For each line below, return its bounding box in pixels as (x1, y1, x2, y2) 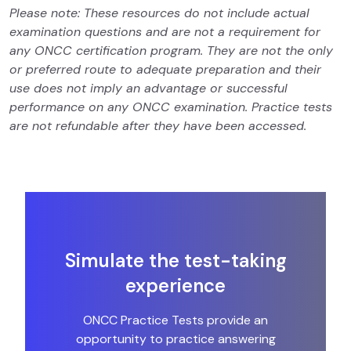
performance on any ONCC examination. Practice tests (9, 99, 332, 116)
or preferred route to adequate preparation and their (9, 61, 321, 78)
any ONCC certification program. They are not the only (9, 42, 333, 60)
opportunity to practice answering (75, 331, 276, 348)
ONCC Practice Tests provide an (83, 312, 268, 329)
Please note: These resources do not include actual (9, 5, 309, 22)
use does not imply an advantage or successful (9, 80, 288, 97)
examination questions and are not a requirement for (9, 24, 320, 41)
